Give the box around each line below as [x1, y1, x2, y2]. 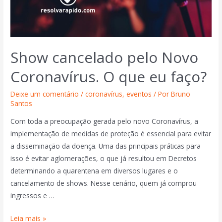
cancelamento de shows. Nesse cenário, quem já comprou [10, 178, 197, 188]
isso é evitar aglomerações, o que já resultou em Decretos [10, 153, 197, 163]
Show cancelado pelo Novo [10, 47, 199, 67]
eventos [126, 89, 152, 99]
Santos [10, 98, 33, 108]
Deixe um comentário [10, 89, 79, 99]
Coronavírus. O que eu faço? [10, 66, 207, 87]
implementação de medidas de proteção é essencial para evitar [10, 128, 212, 138]
